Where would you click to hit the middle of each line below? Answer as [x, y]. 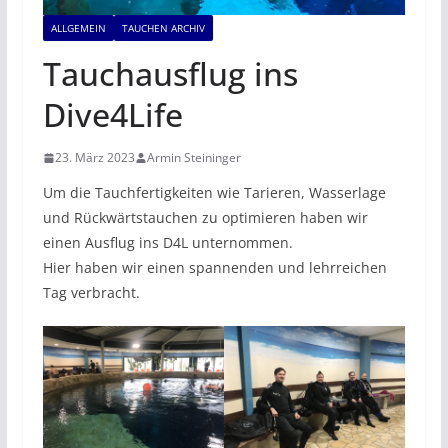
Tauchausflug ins [170, 74]
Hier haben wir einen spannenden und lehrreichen [214, 268]
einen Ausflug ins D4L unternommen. [167, 243]
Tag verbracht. [91, 293]
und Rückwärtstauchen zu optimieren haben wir [205, 218]
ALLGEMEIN [78, 28]
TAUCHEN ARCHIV [163, 28]
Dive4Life [112, 115]
